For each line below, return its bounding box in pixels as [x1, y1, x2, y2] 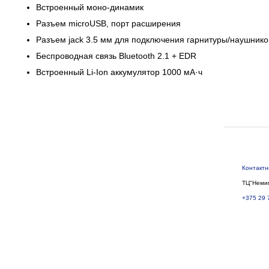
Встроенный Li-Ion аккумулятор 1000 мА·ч [36, 67, 202, 77]
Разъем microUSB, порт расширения [36, 19, 181, 28]
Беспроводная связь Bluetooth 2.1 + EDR [36, 51, 196, 61]
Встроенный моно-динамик [36, 2, 144, 12]
